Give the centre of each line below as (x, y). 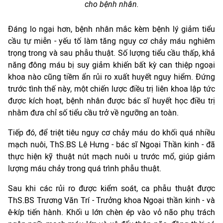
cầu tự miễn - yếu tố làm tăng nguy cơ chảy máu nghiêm (111, 41)
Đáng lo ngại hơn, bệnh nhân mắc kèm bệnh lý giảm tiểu (111, 29)
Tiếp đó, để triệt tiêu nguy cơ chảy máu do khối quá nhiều (111, 133)
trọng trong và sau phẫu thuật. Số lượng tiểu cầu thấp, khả (111, 53)
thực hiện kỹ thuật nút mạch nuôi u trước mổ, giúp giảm (111, 157)
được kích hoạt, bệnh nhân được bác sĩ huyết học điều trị (111, 101)
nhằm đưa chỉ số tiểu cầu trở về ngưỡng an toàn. (93, 113)
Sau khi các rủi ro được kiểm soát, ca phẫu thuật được (111, 189)
